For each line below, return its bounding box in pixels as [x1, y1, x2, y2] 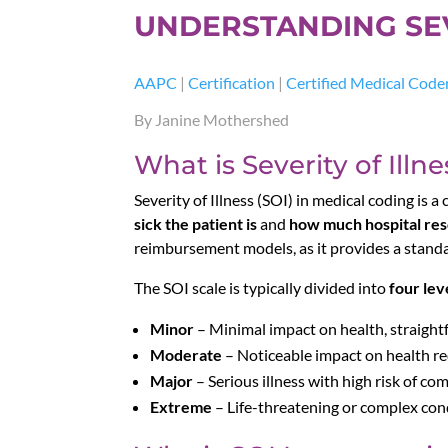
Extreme [150, 396, 213, 416]
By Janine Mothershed [134, 109, 290, 129]
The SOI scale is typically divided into [134, 277, 390, 297]
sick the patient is [134, 213, 258, 233]
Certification [188, 72, 276, 92]
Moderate [150, 344, 223, 364]
